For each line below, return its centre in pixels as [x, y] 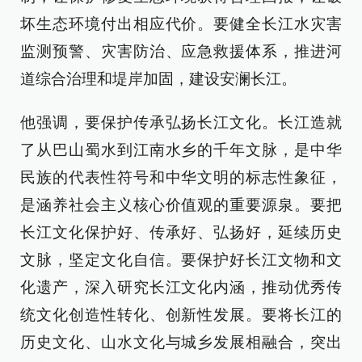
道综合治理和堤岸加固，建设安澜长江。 [158, 79]
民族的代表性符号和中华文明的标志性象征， [181, 177]
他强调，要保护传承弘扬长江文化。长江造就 [181, 122]
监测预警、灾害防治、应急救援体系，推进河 [181, 51]
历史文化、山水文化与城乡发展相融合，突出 [181, 342]
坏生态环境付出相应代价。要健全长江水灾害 [181, 24]
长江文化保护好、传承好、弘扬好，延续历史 [181, 232]
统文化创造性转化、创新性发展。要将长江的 [181, 315]
